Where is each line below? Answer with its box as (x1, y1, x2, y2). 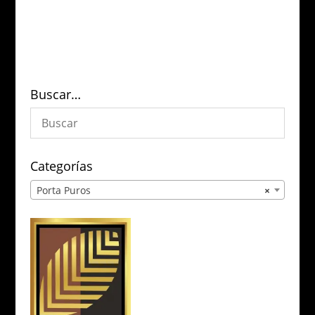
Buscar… (30, 85, 81, 103)
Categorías (30, 157, 93, 174)
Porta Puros (36, 183, 91, 197)
